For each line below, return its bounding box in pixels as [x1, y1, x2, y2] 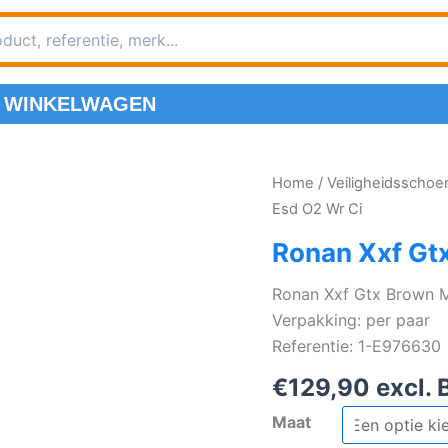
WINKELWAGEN [4, 93, 156, 116]
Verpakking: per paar [272, 310, 431, 331]
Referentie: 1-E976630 [272, 336, 442, 357]
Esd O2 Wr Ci [272, 200, 363, 219]
